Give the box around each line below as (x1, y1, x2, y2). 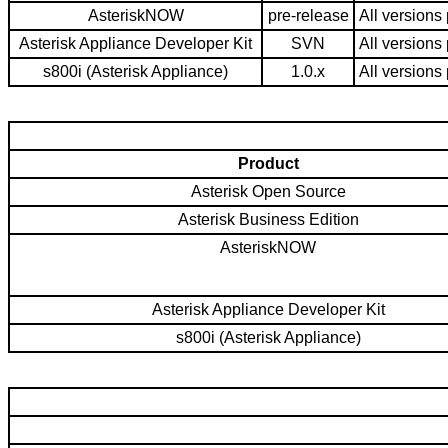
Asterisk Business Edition (177, 211, 359, 229)
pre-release (267, 7, 349, 25)
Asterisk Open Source (190, 183, 346, 201)
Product (237, 155, 299, 173)
